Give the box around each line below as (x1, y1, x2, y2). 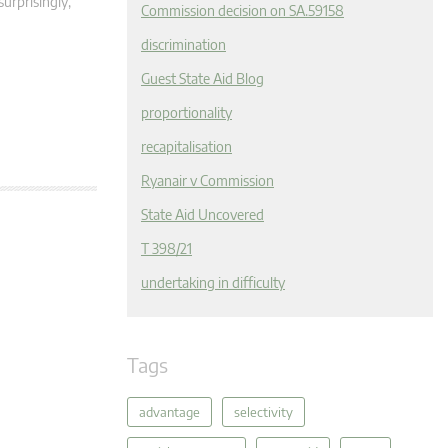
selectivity (234, 404, 293, 420)
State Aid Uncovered (141, 206, 264, 223)
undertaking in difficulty (141, 274, 285, 291)
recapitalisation (141, 138, 232, 155)
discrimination (141, 36, 226, 53)
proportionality (141, 104, 232, 121)
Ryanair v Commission (141, 172, 274, 189)
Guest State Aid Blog (141, 70, 264, 87)
